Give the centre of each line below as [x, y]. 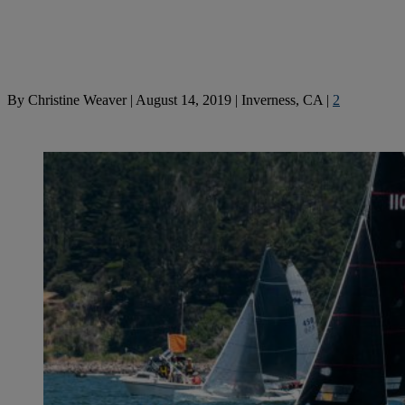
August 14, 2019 [184, 99]
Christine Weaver [77, 99]
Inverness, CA [282, 99]
